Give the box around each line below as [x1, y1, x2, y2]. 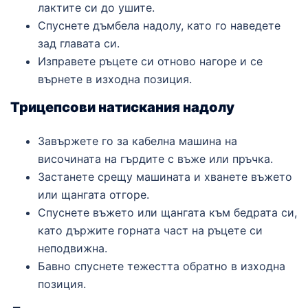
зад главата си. [38, 36, 120, 50]
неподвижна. [38, 241, 107, 255]
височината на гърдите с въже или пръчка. [38, 151, 273, 166]
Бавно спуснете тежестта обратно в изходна [38, 258, 285, 273]
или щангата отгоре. [38, 187, 149, 201]
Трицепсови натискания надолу [10, 98, 234, 115]
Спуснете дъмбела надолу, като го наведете [38, 18, 280, 32]
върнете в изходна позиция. [38, 71, 192, 86]
